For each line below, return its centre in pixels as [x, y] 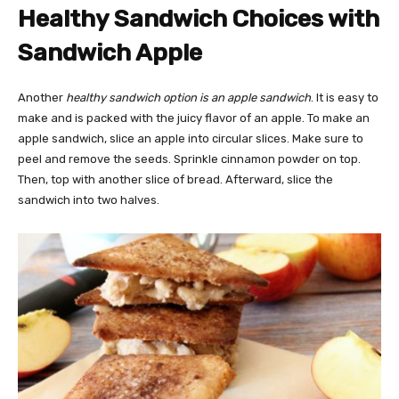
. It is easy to [345, 97]
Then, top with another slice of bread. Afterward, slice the [175, 179]
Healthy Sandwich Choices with [199, 18]
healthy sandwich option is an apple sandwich [188, 97]
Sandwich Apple [110, 52]
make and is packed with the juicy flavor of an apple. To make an [194, 118]
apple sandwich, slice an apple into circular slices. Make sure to [191, 138]
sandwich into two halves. [89, 199]
